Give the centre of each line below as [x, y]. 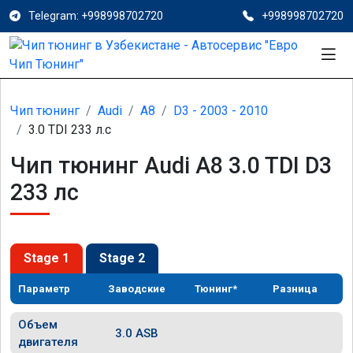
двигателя [48, 342]
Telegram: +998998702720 [96, 16]
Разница [295, 289]
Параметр [44, 289]
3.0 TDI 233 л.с [70, 130]
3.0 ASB [137, 333]
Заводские [137, 289]
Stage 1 [46, 258]
